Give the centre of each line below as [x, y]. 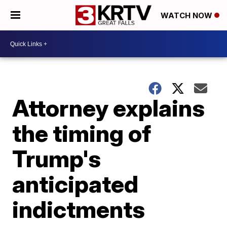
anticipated [75, 184]
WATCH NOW [187, 16]
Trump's [57, 159]
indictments [79, 209]
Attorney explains [109, 108]
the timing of [82, 133]
